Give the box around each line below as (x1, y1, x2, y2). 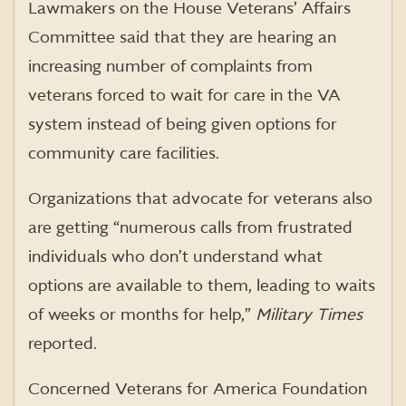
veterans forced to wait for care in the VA (28, 85, 341, 105)
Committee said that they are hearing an (28, 27, 336, 47)
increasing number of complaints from (28, 56, 313, 76)
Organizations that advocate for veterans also (28, 188, 372, 208)
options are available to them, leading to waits (28, 275, 375, 295)
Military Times (256, 304, 362, 324)
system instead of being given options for (28, 114, 337, 134)
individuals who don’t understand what (28, 246, 323, 266)
